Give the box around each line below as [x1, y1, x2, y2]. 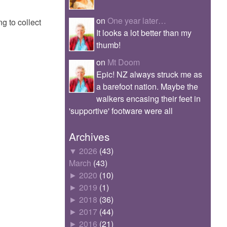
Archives [69, 129, 109, 144]
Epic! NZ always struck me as [96, 68, 202, 81]
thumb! [96, 39, 121, 51]
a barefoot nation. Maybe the [96, 81, 198, 93]
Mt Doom [107, 56, 140, 68]
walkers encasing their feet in [96, 93, 201, 105]
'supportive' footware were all [69, 105, 173, 117]
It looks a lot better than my [96, 27, 192, 39]
